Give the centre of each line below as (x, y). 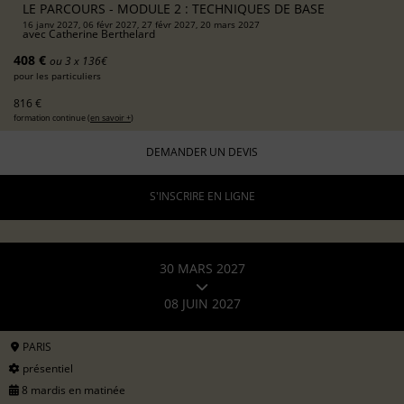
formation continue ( (52, 117)
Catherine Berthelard (102, 33)
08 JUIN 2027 (202, 303)
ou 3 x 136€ (78, 60)
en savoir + (110, 117)
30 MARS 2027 (202, 269)
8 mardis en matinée (72, 390)
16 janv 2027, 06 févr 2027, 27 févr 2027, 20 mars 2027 (141, 24)
